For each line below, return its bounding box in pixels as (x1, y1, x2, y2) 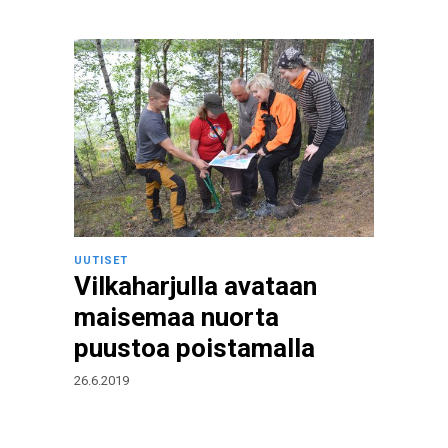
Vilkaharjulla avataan (74, 271, 317, 301)
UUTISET (74, 254, 128, 267)
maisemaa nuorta (74, 302, 279, 332)
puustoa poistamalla (74, 333, 315, 363)
